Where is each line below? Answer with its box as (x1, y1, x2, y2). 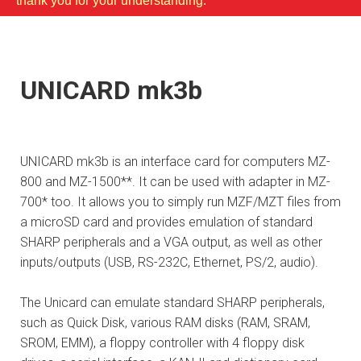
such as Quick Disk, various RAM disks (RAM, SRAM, (20, 315, 310, 331)
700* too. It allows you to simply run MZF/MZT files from (20, 194, 341, 210)
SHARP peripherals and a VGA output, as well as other (20, 234, 322, 251)
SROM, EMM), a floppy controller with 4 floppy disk (20, 335, 305, 351)
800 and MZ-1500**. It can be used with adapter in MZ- (20, 174, 330, 190)
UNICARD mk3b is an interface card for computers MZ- (20, 154, 330, 170)
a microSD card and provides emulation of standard (20, 214, 313, 230)
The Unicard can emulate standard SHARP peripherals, (20, 295, 325, 311)
